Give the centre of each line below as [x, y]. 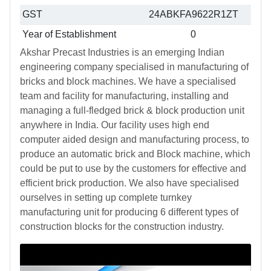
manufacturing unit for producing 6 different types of [129, 212]
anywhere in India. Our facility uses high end [115, 125]
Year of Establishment [69, 34]
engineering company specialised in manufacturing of [134, 67]
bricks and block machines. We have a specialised [128, 81]
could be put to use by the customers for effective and [133, 168]
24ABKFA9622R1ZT [193, 14]
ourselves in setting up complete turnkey [106, 198]
